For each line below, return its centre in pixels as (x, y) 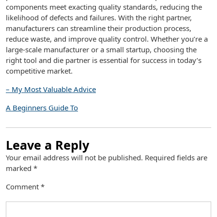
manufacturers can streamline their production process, (99, 28)
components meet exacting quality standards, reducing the (104, 7)
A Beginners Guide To (42, 108)
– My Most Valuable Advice (51, 89)
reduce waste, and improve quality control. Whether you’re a (107, 39)
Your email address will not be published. (74, 157)
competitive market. (39, 71)
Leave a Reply (47, 145)
